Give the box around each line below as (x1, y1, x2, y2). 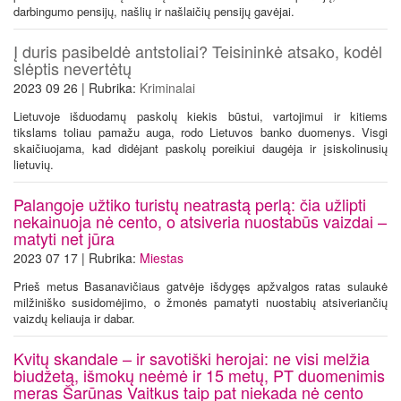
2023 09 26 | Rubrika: (13, 78, 140, 97)
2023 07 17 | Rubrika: (13, 248, 140, 267)
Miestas (140, 248, 183, 267)
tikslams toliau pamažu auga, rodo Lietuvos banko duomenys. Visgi (13, 123, 388, 141)
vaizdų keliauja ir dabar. (13, 309, 139, 327)
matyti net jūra (13, 226, 115, 250)
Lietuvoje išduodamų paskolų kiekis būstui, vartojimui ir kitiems (13, 107, 388, 124)
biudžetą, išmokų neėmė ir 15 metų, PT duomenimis (13, 363, 385, 387)
